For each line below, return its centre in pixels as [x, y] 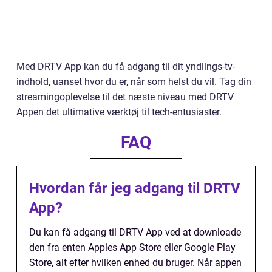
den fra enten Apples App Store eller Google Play [132, 248]
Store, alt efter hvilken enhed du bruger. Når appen [135, 263]
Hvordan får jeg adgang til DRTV [135, 189]
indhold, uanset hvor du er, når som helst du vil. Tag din [134, 82]
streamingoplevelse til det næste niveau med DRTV [125, 97]
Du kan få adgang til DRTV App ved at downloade [135, 233]
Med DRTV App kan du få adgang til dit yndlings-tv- [126, 67]
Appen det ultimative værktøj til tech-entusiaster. [119, 112]
